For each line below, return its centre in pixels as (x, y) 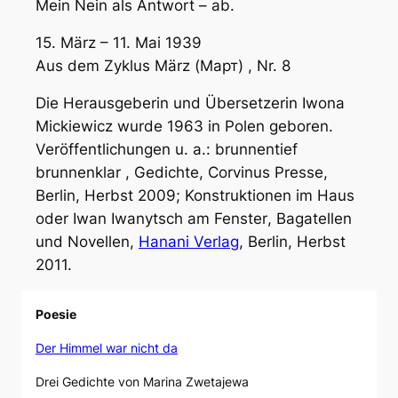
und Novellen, (87, 242)
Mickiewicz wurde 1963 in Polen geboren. (184, 127)
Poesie (56, 314)
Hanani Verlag (189, 242)
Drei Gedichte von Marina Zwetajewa (142, 382)
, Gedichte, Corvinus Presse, (224, 173)
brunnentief (256, 150)
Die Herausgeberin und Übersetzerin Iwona (190, 103)
